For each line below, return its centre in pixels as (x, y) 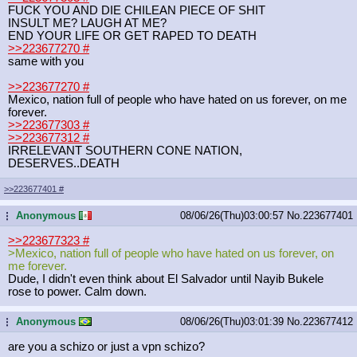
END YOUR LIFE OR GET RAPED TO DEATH (132, 35)
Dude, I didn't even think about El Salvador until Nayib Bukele (166, 279)
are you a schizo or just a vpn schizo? (106, 346)
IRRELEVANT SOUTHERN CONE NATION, (125, 150)
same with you (46, 61)
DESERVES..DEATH (64, 163)
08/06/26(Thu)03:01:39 (233, 321)
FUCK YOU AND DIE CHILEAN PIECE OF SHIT (137, 10)
